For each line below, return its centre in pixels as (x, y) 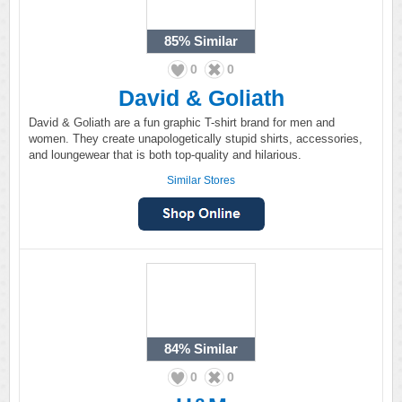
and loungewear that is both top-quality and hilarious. (165, 155)
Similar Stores (201, 180)
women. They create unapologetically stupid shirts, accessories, (196, 139)
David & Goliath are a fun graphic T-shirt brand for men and (182, 122)
